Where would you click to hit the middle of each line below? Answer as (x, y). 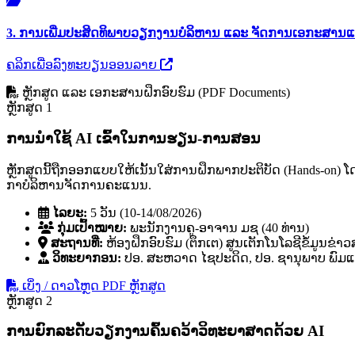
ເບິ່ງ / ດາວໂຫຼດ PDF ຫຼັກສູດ (92, 285)
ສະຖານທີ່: (75, 242)
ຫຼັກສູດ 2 (29, 300)
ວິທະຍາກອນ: (85, 258)
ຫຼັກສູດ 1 (29, 108)
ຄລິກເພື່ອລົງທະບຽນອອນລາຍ (83, 65)
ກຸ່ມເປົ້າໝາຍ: (90, 227)
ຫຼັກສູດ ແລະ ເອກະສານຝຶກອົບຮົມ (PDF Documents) (155, 93)
